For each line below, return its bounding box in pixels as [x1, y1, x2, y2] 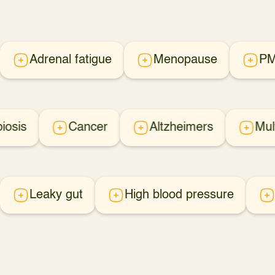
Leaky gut [29, 189, 83, 201]
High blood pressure [125, 189, 234, 201]
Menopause [153, 54, 217, 66]
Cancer [68, 122, 108, 134]
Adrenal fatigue [29, 54, 112, 66]
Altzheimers [149, 122, 214, 134]
